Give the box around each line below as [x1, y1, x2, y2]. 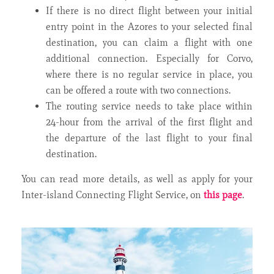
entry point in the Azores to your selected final [46, 20, 253, 32]
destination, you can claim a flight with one [46, 36, 253, 48]
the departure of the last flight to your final [46, 131, 253, 144]
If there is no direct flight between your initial [46, 4, 253, 17]
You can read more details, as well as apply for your [21, 172, 253, 185]
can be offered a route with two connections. [46, 84, 231, 96]
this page [204, 188, 242, 201]
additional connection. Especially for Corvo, [46, 52, 253, 64]
